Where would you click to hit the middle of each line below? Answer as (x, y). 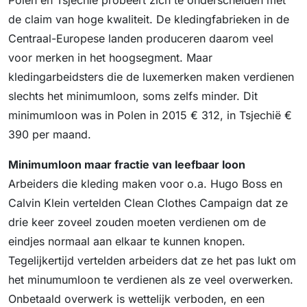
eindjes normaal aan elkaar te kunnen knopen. (127, 242)
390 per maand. (50, 135)
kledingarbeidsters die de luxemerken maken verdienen (151, 77)
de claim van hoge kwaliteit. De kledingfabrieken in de (149, 20)
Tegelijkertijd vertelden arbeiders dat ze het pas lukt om (152, 261)
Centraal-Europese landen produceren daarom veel (141, 39)
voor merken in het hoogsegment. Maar (110, 58)
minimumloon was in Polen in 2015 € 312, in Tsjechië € (150, 115)
